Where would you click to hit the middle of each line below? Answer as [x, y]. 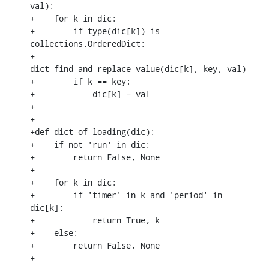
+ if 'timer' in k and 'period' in [126, 195]
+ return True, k [95, 220]
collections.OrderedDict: [88, 43]
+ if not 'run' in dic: [90, 144]
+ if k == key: [80, 81]
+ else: [54, 232]
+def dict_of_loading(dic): [92, 131]
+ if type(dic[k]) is [95, 31]
